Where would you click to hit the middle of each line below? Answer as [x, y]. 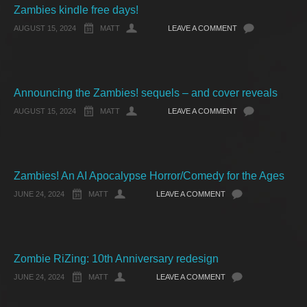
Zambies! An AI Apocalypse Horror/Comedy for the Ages [149, 176]
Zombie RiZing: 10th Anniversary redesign [116, 259]
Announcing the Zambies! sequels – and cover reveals [146, 93]
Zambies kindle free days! [76, 10]
